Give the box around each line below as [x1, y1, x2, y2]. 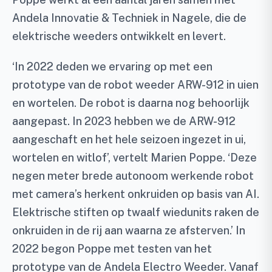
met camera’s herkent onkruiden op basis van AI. [12, 188, 259, 200]
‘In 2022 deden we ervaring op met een [12, 60, 212, 73]
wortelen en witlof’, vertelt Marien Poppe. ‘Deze [12, 151, 257, 164]
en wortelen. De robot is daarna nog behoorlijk [12, 97, 250, 109]
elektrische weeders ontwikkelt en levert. [12, 30, 226, 42]
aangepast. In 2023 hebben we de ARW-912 [12, 115, 236, 127]
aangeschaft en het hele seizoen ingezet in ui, [12, 133, 246, 146]
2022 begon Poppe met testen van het [12, 242, 212, 255]
